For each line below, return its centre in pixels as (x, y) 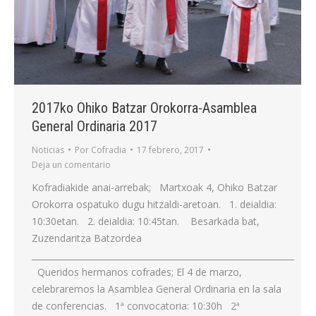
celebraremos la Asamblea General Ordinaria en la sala (157, 288)
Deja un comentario (71, 164)
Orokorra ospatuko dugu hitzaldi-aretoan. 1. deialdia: (154, 204)
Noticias (48, 150)
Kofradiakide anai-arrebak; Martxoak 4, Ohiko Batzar (154, 187)
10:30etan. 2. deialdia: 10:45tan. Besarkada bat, (150, 221)
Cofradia (109, 150)
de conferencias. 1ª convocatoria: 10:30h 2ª (136, 305)
